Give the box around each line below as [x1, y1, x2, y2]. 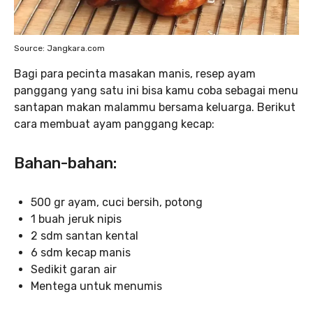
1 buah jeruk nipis [31, 212, 122, 226]
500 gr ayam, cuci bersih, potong [31, 195, 203, 209]
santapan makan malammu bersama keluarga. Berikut [14, 100, 296, 114]
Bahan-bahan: [14, 153, 117, 173]
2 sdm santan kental [31, 228, 138, 242]
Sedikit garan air [31, 262, 117, 276]
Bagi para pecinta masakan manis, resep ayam [14, 66, 256, 80]
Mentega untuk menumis [31, 279, 162, 293]
